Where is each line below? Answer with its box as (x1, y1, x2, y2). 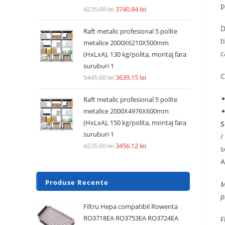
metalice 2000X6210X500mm (83, 38, 169, 47)
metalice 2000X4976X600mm (83, 106, 169, 116)
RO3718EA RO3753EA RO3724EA (83, 213, 178, 222)
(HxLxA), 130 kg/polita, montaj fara (83, 50, 186, 59)
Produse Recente (45, 178, 108, 187)
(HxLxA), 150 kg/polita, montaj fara (83, 118, 186, 127)
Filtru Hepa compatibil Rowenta (83, 202, 178, 211)
